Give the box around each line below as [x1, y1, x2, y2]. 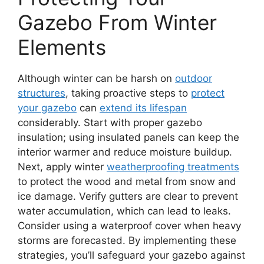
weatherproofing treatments [107, 160, 239, 173]
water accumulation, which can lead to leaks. [18, 204, 231, 217]
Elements [18, 34, 106, 60]
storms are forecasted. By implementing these [18, 234, 236, 246]
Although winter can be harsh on [18, 72, 175, 84]
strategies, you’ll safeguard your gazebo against [18, 249, 245, 261]
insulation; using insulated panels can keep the [18, 131, 239, 143]
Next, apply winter [18, 160, 107, 173]
